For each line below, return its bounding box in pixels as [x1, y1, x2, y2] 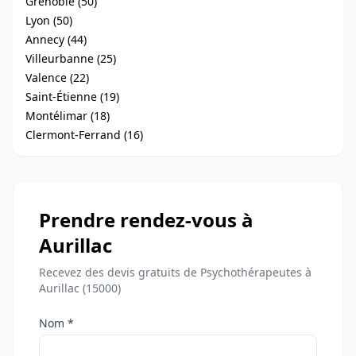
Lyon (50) [25, 13, 72, 28]
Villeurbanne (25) [25, 51, 116, 66]
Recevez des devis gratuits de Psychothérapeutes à [39, 265, 311, 280]
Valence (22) [25, 70, 89, 85]
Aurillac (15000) [39, 281, 121, 296]
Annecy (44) [25, 32, 87, 47]
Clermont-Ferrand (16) [25, 127, 143, 142]
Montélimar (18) [25, 108, 110, 123]
